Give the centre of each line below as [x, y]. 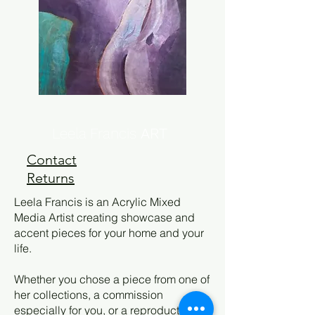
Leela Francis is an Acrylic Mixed [97, 202]
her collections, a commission [89, 295]
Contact [52, 160]
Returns [51, 178]
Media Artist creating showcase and [104, 217]
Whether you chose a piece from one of [112, 279]
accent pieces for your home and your [109, 233]
